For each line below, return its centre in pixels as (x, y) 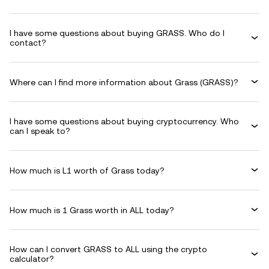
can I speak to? (40, 131)
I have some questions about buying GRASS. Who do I (117, 33)
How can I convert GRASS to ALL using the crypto (108, 249)
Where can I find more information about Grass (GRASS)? (124, 82)
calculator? (32, 259)
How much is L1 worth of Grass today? (87, 170)
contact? (28, 43)
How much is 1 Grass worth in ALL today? (92, 210)
